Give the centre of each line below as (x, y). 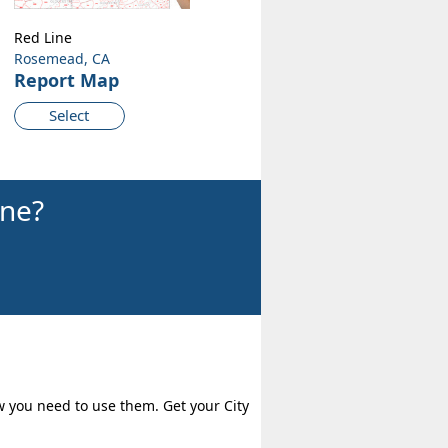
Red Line (42, 38)
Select (69, 115)
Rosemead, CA (61, 59)
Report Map (66, 80)
